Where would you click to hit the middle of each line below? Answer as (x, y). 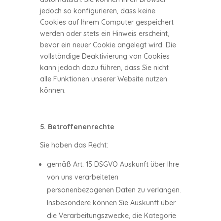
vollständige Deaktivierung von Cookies (105, 56)
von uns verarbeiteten (82, 177)
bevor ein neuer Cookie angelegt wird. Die (108, 45)
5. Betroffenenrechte (77, 127)
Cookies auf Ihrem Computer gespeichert (107, 22)
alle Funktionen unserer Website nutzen (103, 79)
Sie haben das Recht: (74, 145)
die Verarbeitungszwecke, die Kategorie (111, 216)
